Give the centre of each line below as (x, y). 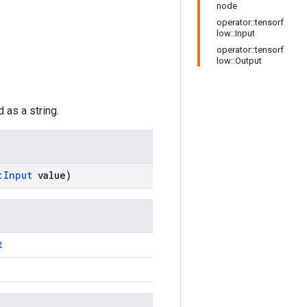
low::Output (239, 61)
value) (52, 175)
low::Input (236, 33)
